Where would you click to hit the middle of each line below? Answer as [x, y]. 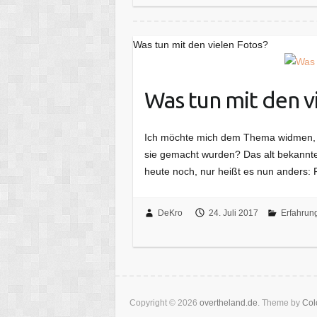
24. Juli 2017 [233, 213]
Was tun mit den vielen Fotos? [201, 44]
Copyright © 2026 [165, 302]
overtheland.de [229, 302]
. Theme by [280, 302]
